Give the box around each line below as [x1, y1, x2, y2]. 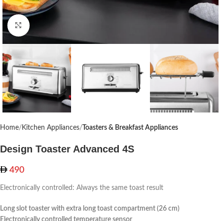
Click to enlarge [29, 22, 74, 29]
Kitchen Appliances [22, 124, 79, 132]
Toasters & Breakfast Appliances [82, 124, 178, 132]
